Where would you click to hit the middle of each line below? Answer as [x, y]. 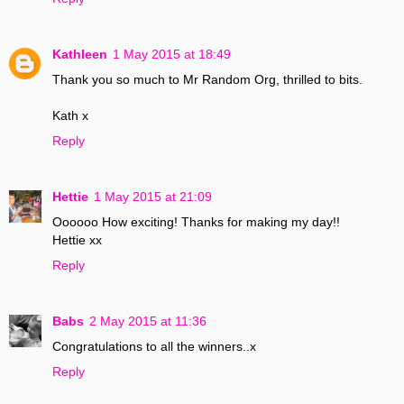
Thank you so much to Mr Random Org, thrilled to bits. [207, 80]
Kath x [70, 116]
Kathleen [80, 55]
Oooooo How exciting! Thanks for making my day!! [196, 222]
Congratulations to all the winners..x [154, 347]
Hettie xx [77, 240]
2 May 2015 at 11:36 [148, 321]
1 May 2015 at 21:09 [153, 197]
